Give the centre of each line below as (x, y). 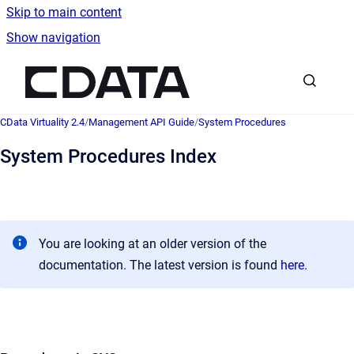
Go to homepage (235, 72)
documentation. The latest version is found (160, 265)
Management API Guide (141, 122)
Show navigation (53, 38)
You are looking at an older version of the (153, 244)
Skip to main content (64, 12)
